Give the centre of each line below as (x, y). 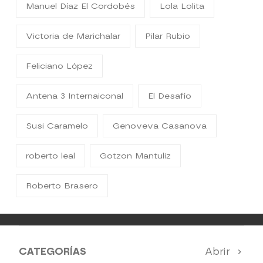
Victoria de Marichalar (73, 36)
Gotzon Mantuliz (136, 156)
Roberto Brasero (62, 186)
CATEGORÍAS (53, 251)
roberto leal (51, 156)
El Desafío (170, 96)
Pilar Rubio (168, 36)
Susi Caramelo (57, 126)
